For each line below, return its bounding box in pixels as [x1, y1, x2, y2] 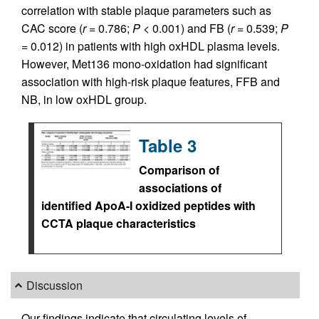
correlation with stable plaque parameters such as [21, 2, 271, 19]
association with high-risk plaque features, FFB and [21, 73, 280, 90]
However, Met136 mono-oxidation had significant [21, 56, 267, 73]
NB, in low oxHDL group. [21, 91, 147, 108]
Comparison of [139, 162, 219, 179]
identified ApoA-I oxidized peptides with [41, 197, 256, 214]
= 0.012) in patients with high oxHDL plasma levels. [21, 38, 280, 55]
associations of [139, 179, 221, 197]
